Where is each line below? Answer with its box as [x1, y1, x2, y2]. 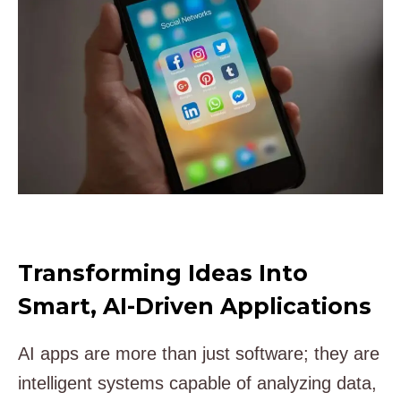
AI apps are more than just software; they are [18, 343, 380, 363]
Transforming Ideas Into [18, 260, 308, 287]
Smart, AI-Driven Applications [18, 293, 371, 320]
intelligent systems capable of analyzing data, [18, 372, 377, 393]
